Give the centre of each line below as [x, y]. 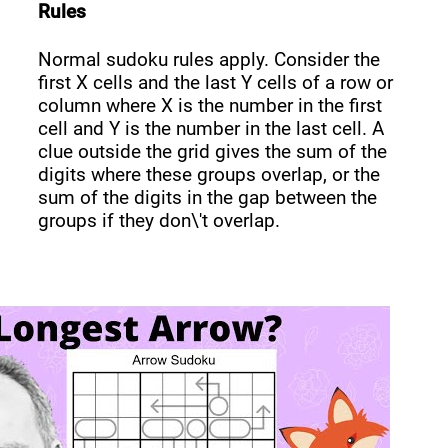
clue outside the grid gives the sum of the [213, 152]
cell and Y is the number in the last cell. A [211, 129]
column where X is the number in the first [210, 106]
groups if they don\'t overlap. [159, 221]
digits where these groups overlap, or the [209, 175]
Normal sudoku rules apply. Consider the [209, 60]
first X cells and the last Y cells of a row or [216, 83]
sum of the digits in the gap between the [208, 198]
